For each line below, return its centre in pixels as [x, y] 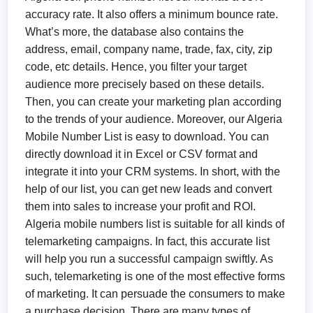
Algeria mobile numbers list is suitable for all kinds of [155, 224]
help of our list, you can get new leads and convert [149, 189]
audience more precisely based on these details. [145, 84]
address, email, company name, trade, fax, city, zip [149, 49]
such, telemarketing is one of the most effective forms [155, 276]
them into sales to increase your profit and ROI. [141, 206]
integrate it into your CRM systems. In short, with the [153, 172]
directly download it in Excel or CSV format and [142, 154]
